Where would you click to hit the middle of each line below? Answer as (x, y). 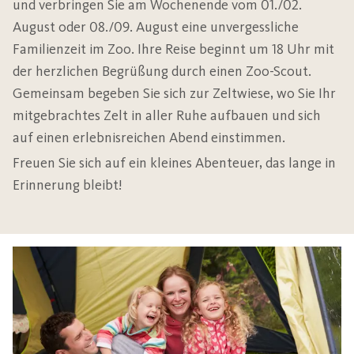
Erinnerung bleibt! (68, 185)
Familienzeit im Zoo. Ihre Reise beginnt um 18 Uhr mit (173, 49)
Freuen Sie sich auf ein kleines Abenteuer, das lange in (174, 163)
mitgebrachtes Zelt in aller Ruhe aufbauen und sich (167, 115)
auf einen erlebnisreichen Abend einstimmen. (151, 137)
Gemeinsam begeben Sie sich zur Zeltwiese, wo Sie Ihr (174, 93)
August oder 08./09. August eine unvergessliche (156, 27)
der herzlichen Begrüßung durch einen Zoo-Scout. (162, 71)
